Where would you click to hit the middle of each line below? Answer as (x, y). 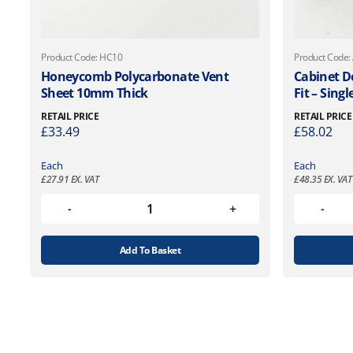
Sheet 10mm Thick (95, 93)
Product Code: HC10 (82, 57)
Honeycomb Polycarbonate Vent (135, 76)
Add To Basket (150, 250)
